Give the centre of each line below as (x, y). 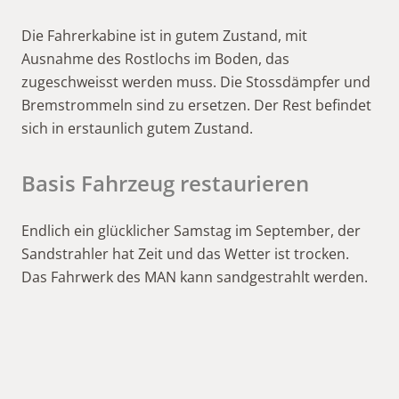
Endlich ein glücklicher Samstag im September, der (191, 231)
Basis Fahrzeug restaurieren (165, 183)
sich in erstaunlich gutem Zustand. (137, 129)
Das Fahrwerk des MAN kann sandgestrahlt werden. (195, 277)
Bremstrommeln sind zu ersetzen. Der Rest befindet (196, 106)
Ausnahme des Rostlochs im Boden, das (155, 59)
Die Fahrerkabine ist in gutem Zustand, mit (164, 36)
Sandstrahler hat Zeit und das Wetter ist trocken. (185, 254)
